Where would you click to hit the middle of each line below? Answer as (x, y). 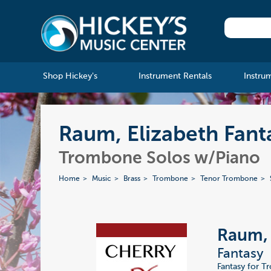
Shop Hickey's (70, 77)
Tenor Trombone (229, 179)
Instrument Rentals (175, 77)
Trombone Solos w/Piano (160, 159)
